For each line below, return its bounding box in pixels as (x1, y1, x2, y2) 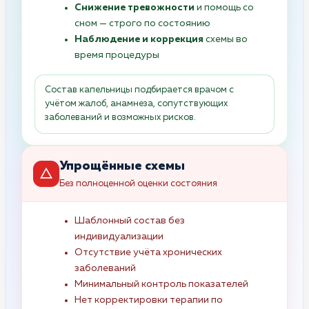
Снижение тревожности (74, 2, 195, 12)
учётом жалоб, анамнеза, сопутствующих (45, 99, 228, 108)
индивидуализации (74, 231, 163, 241)
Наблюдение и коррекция (74, 34, 203, 44)
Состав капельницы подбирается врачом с (45, 85, 234, 94)
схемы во (203, 34, 248, 44)
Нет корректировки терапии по (74, 295, 223, 305)
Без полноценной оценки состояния (59, 179, 217, 188)
